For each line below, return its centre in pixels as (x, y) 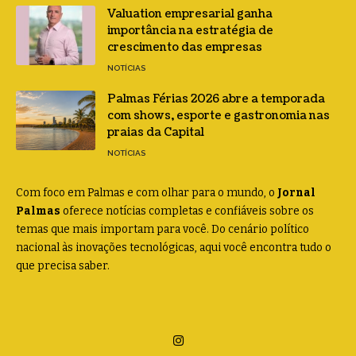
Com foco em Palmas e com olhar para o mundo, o (147, 192)
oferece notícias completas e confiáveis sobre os (187, 211)
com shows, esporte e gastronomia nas (219, 115)
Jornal (296, 192)
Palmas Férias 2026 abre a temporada (216, 99)
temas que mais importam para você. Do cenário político (163, 229)
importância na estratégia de (190, 30)
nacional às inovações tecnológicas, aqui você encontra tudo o (174, 247)
